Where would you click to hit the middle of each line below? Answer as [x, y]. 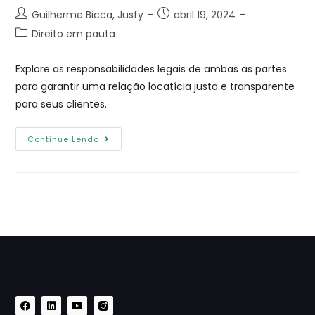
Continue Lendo [64, 139]
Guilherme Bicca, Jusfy [88, 14]
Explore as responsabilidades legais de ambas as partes [152, 69]
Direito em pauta [74, 33]
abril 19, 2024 [205, 14]
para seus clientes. [62, 104]
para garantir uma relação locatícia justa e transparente [155, 86]
